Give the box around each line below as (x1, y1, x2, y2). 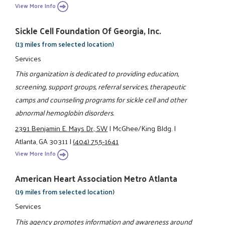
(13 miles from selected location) (15, 38, 115, 50)
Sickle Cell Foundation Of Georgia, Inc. (15, 23, 162, 38)
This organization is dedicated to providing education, (15, 67, 179, 80)
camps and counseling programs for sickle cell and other (15, 93, 187, 106)
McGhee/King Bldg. (113, 121, 173, 135)
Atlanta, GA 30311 (15, 134, 68, 148)
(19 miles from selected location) (15, 186, 115, 198)
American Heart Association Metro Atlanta (15, 171, 178, 186)
